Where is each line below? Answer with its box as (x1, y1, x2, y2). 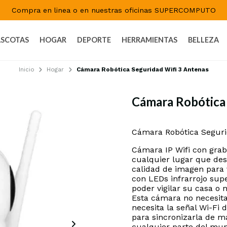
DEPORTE (77, 35, 111, 44)
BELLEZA (188, 35, 219, 44)
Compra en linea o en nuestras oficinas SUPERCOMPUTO (11, 6, 216, 14)
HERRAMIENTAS (122, 35, 177, 44)
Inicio (18, 65, 34, 73)
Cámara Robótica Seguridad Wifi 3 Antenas (76, 65, 209, 73)
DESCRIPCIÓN (132, 117, 175, 124)
